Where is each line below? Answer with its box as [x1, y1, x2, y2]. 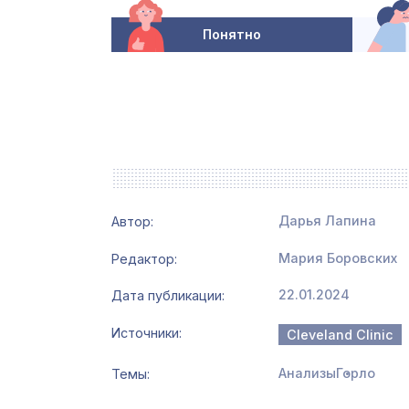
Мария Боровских [278, 249, 398, 266]
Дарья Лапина [278, 213, 377, 229]
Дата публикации [111, 288, 222, 304]
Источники [111, 324, 179, 341]
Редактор [111, 250, 174, 267]
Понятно [203, 26, 261, 42]
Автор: [111, 214, 157, 230]
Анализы [278, 364, 337, 381]
